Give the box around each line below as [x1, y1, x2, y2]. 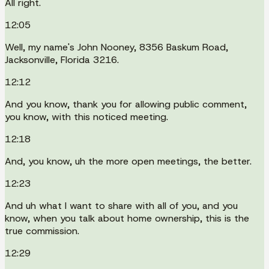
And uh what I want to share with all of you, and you [5, 199, 238, 212]
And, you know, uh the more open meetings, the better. [5, 154, 252, 168]
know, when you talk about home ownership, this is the [5, 211, 249, 225]
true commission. [5, 224, 79, 237]
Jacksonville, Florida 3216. [5, 53, 119, 66]
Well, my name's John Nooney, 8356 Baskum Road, [5, 40, 228, 53]
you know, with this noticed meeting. [5, 110, 168, 123]
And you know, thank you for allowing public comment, [5, 97, 247, 110]
